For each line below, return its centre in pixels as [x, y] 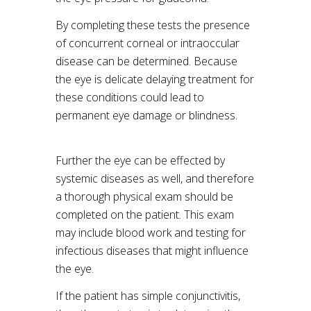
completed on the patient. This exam [145, 215]
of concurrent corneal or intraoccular [148, 43]
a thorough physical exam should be [144, 196]
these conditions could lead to [130, 97]
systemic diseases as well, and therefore [155, 178]
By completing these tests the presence [153, 25]
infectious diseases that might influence [152, 251]
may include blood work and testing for [151, 233]
